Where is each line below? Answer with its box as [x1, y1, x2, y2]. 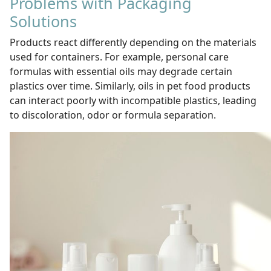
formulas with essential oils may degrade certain [10, 65, 232, 78]
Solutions [10, 11, 77, 31]
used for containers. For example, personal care [10, 50, 229, 64]
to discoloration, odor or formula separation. [10, 108, 216, 122]
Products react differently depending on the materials [10, 36, 256, 49]
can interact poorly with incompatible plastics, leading [10, 94, 256, 107]
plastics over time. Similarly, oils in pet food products [10, 79, 250, 93]
